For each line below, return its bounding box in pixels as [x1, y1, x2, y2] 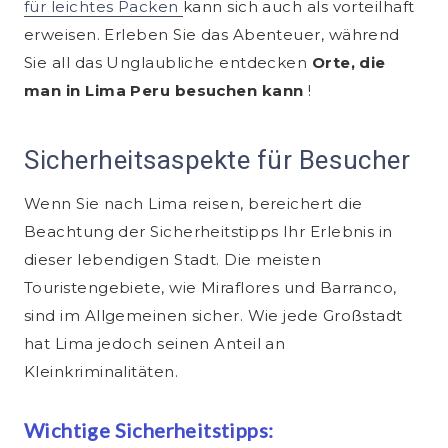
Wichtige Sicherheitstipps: [24, 418, 274, 443]
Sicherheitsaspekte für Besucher [24, 145, 411, 176]
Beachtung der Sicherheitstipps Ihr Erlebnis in [24, 222, 393, 242]
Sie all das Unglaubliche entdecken [24, 53, 312, 73]
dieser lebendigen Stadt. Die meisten [24, 250, 322, 270]
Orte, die [311, 53, 386, 73]
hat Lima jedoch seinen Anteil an [24, 334, 286, 354]
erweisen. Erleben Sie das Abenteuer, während [24, 25, 400, 45]
